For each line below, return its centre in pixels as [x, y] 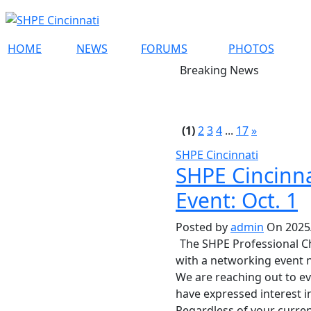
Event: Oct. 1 [237, 200]
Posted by [203, 227]
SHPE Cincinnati [217, 155]
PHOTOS [251, 49]
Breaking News [219, 70]
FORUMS [164, 49]
